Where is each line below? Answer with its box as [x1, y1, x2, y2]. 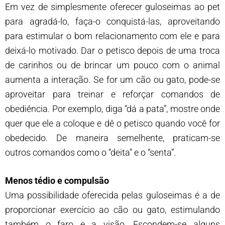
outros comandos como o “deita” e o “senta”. [5, 147, 176, 158]
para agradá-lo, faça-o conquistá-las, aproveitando [5, 16, 220, 27]
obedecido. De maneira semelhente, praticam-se [5, 132, 220, 143]
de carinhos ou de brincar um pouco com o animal [5, 59, 220, 70]
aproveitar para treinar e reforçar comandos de [5, 88, 220, 99]
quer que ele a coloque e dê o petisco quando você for [5, 118, 220, 129]
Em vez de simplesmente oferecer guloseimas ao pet [5, 1, 220, 12]
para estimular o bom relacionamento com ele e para [5, 30, 220, 41]
